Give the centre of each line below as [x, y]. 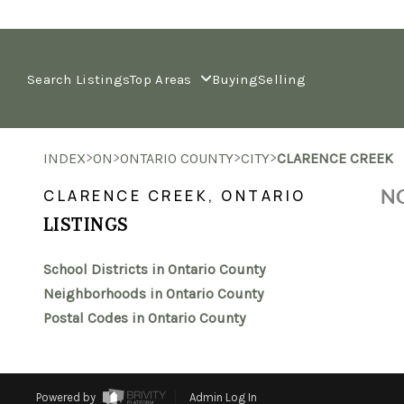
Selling [281, 79]
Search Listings [79, 79]
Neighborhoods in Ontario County [153, 294]
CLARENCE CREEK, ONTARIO [175, 196]
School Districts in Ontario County [154, 269]
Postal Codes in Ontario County [144, 318]
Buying [235, 79]
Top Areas [163, 79]
